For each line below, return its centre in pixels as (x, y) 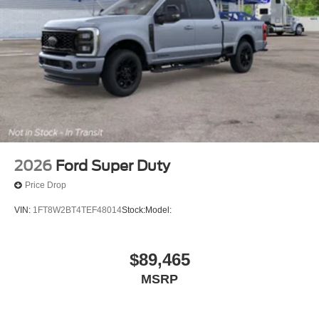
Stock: (134, 210)
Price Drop (46, 185)
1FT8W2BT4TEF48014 (77, 210)
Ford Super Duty (113, 166)
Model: (158, 210)
